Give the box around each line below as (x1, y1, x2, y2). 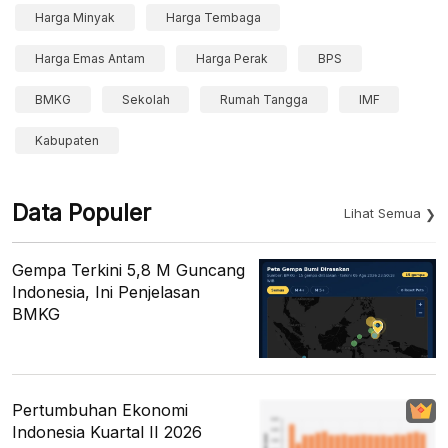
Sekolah (121, 92, 170, 107)
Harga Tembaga (165, 10, 261, 25)
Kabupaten (35, 133, 99, 148)
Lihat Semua (344, 205, 421, 221)
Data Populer (12, 199, 151, 227)
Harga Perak (195, 51, 268, 66)
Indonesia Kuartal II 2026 (12, 422, 202, 443)
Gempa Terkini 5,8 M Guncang (12, 260, 245, 280)
